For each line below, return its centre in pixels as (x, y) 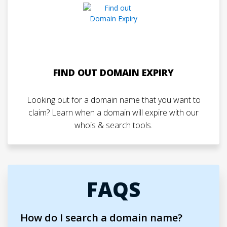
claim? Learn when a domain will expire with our (113, 112)
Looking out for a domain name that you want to (113, 100)
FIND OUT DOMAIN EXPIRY (113, 72)
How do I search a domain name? (101, 218)
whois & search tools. (113, 125)
